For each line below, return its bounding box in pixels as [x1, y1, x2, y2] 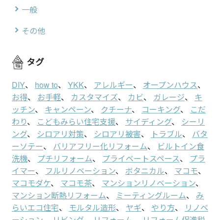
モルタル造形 [69, 201, 116, 213]
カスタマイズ [71, 91, 118, 103]
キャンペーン [45, 103, 91, 115]
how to [35, 79, 58, 90]
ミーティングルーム [116, 189, 186, 201]
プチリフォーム [37, 152, 92, 164]
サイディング [125, 115, 171, 127]
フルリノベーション [45, 165, 115, 176]
